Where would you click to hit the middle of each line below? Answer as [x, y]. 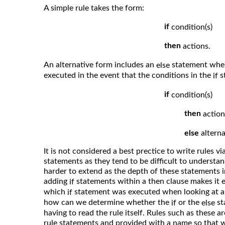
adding [57, 182]
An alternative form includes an [100, 65]
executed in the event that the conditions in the [128, 75]
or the [190, 203]
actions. [197, 46]
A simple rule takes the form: [94, 8]
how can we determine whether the [107, 203]
